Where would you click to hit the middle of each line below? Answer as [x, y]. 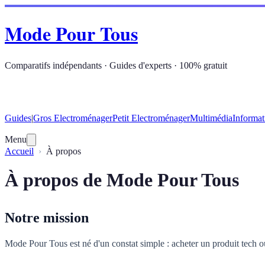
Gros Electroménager [73, 118]
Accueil [19, 151]
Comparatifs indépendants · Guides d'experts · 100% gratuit [116, 65]
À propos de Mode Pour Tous [122, 180]
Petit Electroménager [151, 118]
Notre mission [47, 218]
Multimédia [211, 118]
